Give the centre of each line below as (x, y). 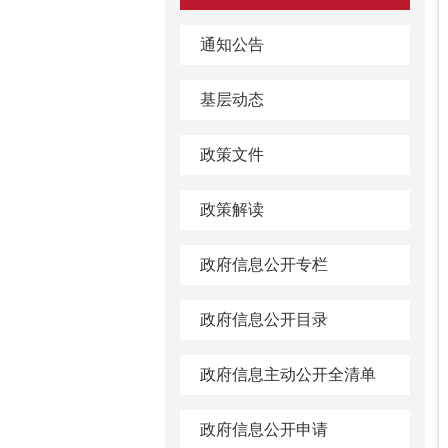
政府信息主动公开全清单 (288, 374)
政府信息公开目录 (264, 319)
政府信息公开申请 (264, 429)
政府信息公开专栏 (264, 264)
